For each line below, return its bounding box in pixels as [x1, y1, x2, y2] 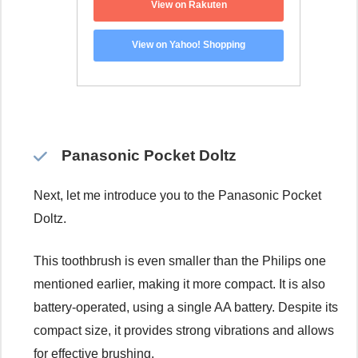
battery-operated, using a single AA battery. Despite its [34, 300, 338, 314]
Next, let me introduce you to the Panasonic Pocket [34, 188, 321, 202]
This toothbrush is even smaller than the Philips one [34, 253, 326, 268]
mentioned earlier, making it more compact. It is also [34, 276, 325, 291]
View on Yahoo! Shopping [132, 39, 245, 51]
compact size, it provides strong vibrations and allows [34, 323, 334, 337]
